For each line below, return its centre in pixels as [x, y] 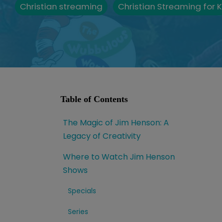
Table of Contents [94, 99]
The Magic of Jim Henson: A [116, 123]
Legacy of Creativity [102, 136]
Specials [82, 191]
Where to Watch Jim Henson [119, 157]
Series [78, 212]
